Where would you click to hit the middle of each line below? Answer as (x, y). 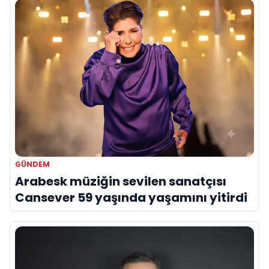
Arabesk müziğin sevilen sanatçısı (121, 181)
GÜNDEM (32, 164)
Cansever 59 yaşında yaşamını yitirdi (131, 197)
